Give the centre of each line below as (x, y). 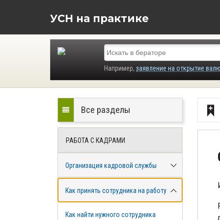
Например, (119, 68)
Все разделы (106, 110)
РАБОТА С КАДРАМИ (96, 140)
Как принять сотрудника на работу (116, 191)
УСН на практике (99, 18)
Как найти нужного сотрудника (110, 215)
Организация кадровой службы (111, 165)
